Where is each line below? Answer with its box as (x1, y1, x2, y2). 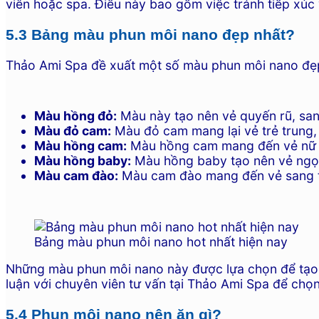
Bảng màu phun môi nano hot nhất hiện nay (34, 234, 288, 249)
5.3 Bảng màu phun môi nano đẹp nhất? (6, 26, 295, 43)
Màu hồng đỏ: (34, 108, 117, 124)
